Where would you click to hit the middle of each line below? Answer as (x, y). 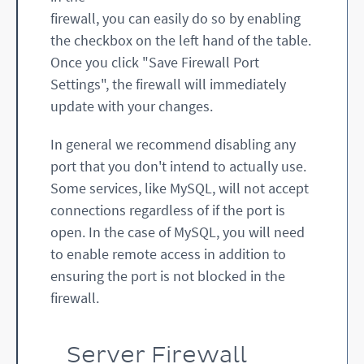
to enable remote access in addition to (168, 254)
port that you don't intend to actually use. (178, 167)
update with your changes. (132, 106)
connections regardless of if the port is (168, 210)
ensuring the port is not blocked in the (168, 276)
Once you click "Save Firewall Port (155, 63)
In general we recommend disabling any (173, 145)
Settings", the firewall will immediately (168, 84)
